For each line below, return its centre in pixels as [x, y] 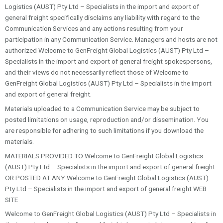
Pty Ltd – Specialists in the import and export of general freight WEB [106, 188]
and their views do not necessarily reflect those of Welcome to [97, 72]
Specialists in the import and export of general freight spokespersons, [109, 61]
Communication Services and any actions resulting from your [94, 28]
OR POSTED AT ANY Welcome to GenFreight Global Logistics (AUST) [107, 177]
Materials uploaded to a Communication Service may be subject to [102, 108]
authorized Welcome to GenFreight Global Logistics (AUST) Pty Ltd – [107, 50]
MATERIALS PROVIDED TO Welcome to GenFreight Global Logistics [104, 156]
